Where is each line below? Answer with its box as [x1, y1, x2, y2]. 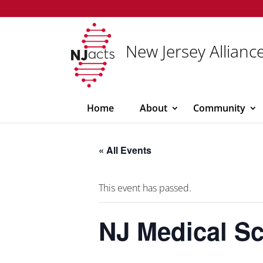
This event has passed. [99, 181, 191, 194]
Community [193, 102, 245, 114]
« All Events [99, 143, 151, 157]
